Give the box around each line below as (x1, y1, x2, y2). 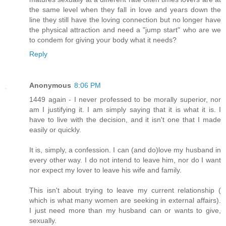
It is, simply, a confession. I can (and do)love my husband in (29, 145, 221, 154)
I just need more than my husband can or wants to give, (29, 206, 221, 214)
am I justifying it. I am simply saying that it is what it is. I (29, 105, 221, 114)
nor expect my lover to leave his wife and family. (29, 165, 182, 174)
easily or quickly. (29, 125, 81, 134)
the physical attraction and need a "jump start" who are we (29, 25, 221, 34)
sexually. (29, 216, 56, 224)
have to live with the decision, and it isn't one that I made (29, 115, 221, 124)
